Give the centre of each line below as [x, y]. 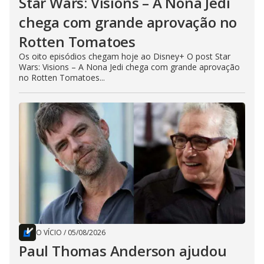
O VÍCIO [49, 233]
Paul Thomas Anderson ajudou [123, 251]
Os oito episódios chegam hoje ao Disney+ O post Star [125, 57]
